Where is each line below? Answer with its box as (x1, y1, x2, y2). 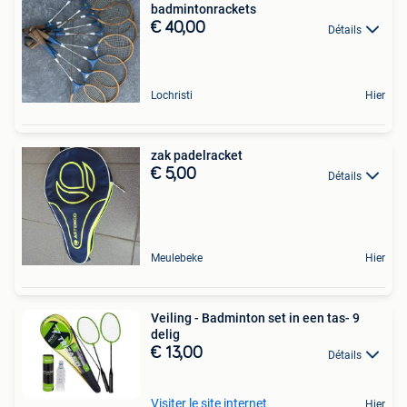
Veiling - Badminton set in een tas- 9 (151, 311, 360, 326)
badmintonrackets (151, 2, 256, 17)
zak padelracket (151, 148, 243, 164)
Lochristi (151, 89, 193, 103)
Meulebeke (151, 252, 203, 265)
